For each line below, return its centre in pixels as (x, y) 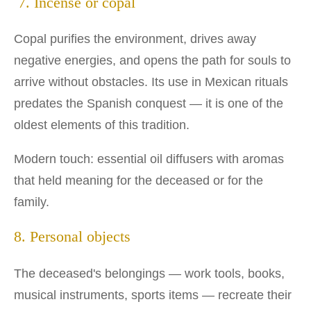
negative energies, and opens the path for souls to (152, 61)
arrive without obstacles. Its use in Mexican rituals (151, 82)
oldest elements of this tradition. (102, 125)
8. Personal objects (72, 237)
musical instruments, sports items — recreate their (153, 295)
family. (32, 202)
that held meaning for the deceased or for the (138, 181)
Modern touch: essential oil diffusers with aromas (149, 159)
